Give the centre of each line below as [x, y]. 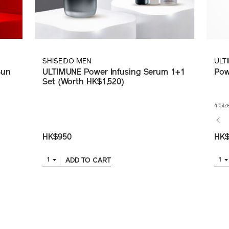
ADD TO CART [88, 161]
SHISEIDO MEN [67, 61]
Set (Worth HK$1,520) [83, 82]
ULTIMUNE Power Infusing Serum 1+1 [114, 72]
